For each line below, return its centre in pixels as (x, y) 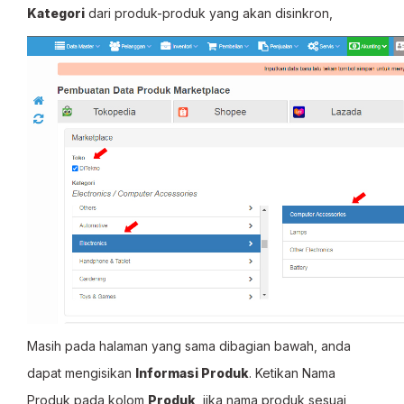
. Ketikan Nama (292, 373)
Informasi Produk (192, 373)
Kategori (56, 13)
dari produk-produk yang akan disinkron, (211, 13)
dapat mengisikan (81, 373)
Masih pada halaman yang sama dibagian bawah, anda (189, 346)
